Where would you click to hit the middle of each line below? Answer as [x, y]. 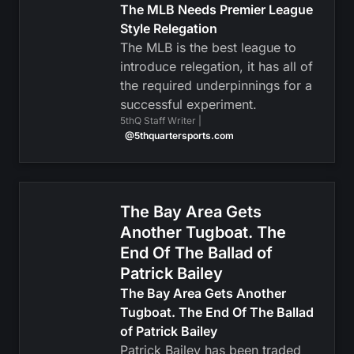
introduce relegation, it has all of [216, 66]
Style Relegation [168, 28]
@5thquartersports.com [179, 136]
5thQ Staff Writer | [160, 121]
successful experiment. [188, 104]
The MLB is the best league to [208, 47]
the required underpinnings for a [216, 85]
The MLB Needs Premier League [216, 9]
